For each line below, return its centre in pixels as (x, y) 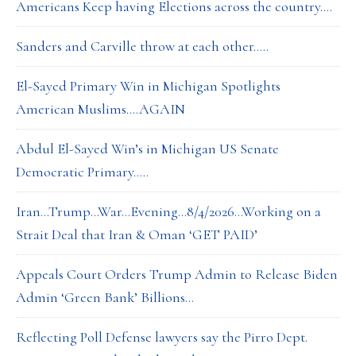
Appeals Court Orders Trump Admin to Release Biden (177, 274)
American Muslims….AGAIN (101, 109)
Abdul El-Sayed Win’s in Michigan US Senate (147, 149)
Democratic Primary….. (82, 172)
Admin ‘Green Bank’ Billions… (105, 297)
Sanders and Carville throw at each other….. (142, 46)
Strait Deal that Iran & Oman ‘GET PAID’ (137, 234)
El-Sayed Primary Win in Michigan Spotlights (148, 86)
